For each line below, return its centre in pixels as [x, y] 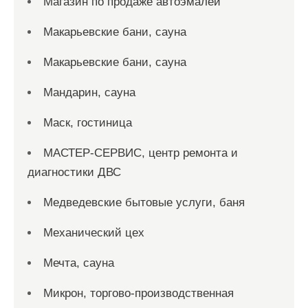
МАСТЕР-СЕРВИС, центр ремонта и [141, 153]
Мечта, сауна [79, 263]
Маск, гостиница [88, 123]
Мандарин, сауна [89, 92]
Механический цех [94, 233]
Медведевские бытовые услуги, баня [144, 202]
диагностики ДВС [74, 172]
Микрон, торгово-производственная [139, 293]
